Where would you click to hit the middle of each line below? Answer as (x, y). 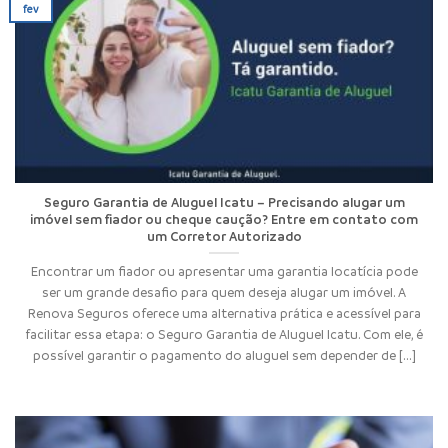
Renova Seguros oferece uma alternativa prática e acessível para (224, 312)
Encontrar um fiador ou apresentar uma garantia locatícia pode (224, 270)
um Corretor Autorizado (224, 236)
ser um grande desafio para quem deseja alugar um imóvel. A (224, 291)
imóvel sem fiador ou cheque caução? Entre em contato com (224, 219)
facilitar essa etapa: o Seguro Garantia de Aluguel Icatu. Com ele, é (224, 333)
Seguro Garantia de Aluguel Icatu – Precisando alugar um (224, 202)
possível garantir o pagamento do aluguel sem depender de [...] (224, 354)
